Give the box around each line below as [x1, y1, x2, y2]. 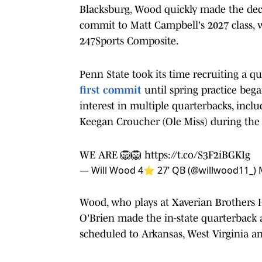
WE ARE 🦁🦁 [80, 149, 144, 161]
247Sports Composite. [80, 35, 179, 47]
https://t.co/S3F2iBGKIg [144, 149, 250, 161]
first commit [80, 84, 142, 96]
